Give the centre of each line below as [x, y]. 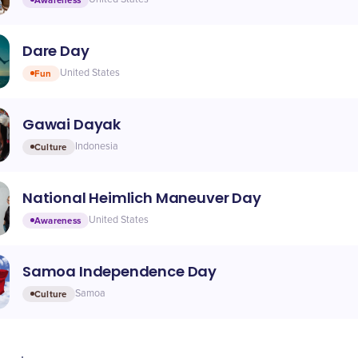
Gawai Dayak [72, 124]
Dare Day [56, 50]
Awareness [58, 220]
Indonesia [96, 147]
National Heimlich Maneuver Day [142, 197]
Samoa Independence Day [120, 271]
